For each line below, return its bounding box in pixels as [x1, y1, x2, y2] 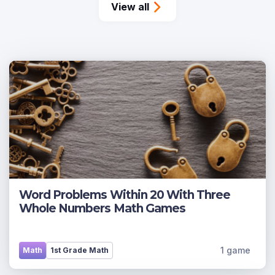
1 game [220, 245, 250, 255]
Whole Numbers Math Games [19, 201, 185, 215]
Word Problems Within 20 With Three [19, 188, 231, 202]
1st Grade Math [50, 246, 109, 255]
